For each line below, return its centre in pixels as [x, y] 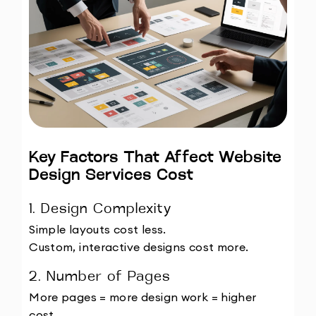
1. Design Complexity [101, 210]
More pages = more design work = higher [143, 297]
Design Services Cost [111, 176]
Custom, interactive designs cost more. [139, 247]
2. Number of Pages [100, 278]
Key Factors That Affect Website [156, 159]
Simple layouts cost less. [98, 230]
